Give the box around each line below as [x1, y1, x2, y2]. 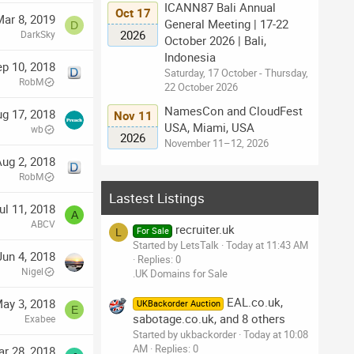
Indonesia [164, 49, 216, 66]
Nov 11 [113, 107, 153, 124]
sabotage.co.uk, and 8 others [133, 310, 285, 326]
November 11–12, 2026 [164, 135, 269, 150]
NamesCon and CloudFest [164, 102, 303, 119]
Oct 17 [115, 4, 151, 21]
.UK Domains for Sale [133, 265, 228, 281]
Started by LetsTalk [133, 237, 219, 252]
